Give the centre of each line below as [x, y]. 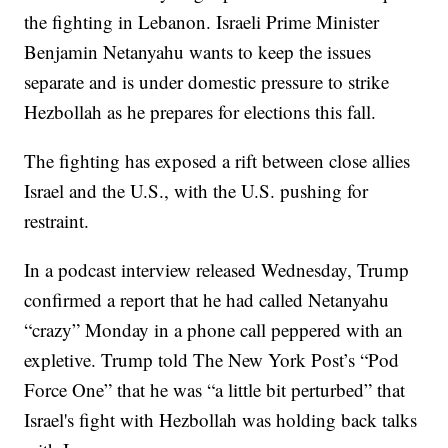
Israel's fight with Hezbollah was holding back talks [221, 419]
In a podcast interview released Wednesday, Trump [217, 269]
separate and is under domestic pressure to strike [207, 81]
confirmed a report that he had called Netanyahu [207, 299]
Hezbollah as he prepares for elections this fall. [200, 111]
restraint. [57, 220]
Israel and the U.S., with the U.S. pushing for [196, 190]
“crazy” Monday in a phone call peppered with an [214, 329]
